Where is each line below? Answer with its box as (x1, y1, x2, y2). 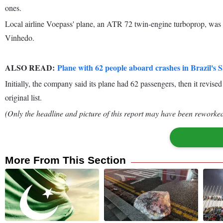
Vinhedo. (5, 32, 34, 43)
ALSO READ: (5, 61, 57, 73)
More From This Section (5, 154, 126, 166)
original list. (5, 92, 42, 103)
